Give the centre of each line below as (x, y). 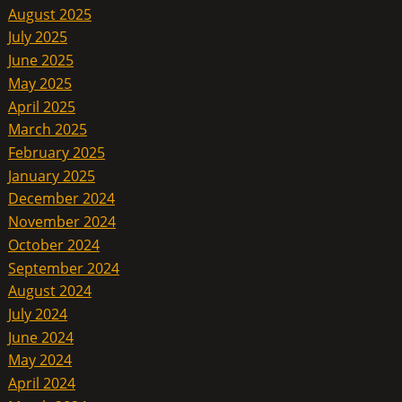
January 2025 (51, 175)
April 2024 (41, 383)
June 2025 (40, 60)
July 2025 (37, 37)
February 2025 (56, 152)
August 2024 (49, 290)
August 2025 (49, 14)
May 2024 (39, 360)
